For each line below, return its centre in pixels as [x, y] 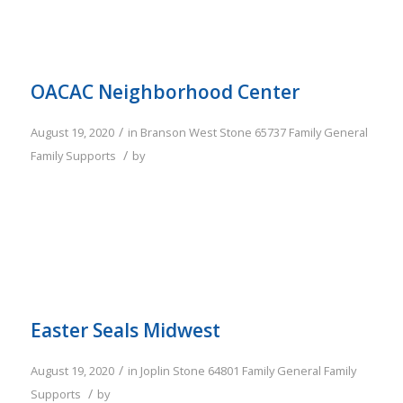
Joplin [155, 371]
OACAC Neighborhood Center [165, 92]
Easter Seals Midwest [125, 331]
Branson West [178, 133]
